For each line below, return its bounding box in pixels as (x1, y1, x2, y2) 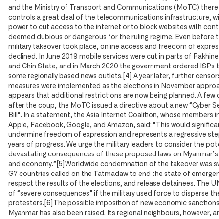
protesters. (8, 200, 44, 207)
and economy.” (8, 161, 57, 168)
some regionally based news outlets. (8, 73, 123, 80)
